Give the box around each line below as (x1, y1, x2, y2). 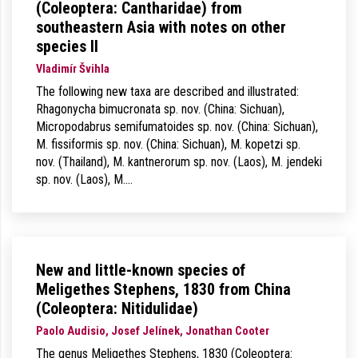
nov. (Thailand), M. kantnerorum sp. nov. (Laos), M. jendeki (36, 154, 322, 169)
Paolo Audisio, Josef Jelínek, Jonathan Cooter (36, 324, 269, 338)
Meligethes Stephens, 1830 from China (36, 280, 291, 299)
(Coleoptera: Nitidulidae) (36, 299, 198, 318)
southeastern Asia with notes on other (36, 18, 286, 37)
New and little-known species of (36, 261, 245, 280)
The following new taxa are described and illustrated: (36, 84, 299, 99)
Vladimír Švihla (36, 62, 109, 76)
